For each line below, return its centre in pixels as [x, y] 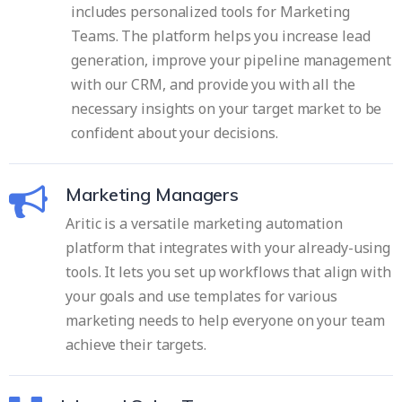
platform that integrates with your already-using [228, 247]
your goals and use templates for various [201, 296]
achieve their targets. [136, 344]
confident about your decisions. [175, 132]
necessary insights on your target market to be [227, 108]
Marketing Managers [153, 194]
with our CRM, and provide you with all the [213, 84]
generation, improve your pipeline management [231, 60]
